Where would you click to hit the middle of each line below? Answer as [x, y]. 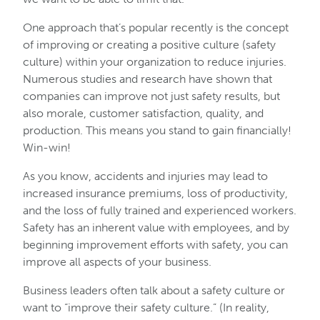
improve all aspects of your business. [117, 262]
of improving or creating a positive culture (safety [149, 45]
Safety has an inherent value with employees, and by [156, 227]
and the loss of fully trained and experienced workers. [160, 210]
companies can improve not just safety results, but [151, 96]
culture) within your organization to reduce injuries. [155, 62]
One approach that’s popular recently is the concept [156, 27]
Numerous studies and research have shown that [147, 79]
